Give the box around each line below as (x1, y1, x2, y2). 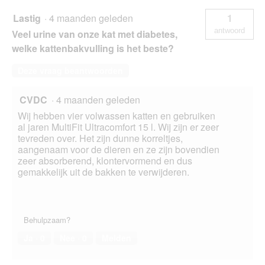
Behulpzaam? (24, 214, 70, 226)
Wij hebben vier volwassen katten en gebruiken (18, 109, 215, 123)
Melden (102, 232, 131, 244)
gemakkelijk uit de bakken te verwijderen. (18, 165, 189, 179)
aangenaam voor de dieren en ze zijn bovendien (18, 143, 219, 157)
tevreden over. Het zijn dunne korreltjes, (18, 131, 183, 146)
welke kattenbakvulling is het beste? (12, 41, 174, 56)
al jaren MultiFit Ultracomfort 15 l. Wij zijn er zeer (18, 120, 219, 134)
